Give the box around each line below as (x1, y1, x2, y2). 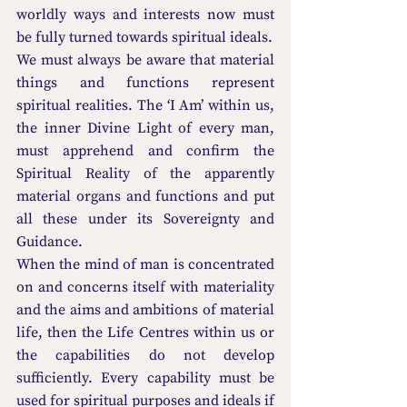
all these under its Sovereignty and (16, 209, 274, 228)
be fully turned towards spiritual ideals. (16, 27, 273, 46)
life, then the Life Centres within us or (16, 323, 274, 342)
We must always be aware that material (16, 50, 274, 69)
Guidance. (16, 232, 83, 251)
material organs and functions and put (16, 186, 274, 205)
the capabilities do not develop (16, 345, 274, 364)
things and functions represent (16, 73, 274, 92)
